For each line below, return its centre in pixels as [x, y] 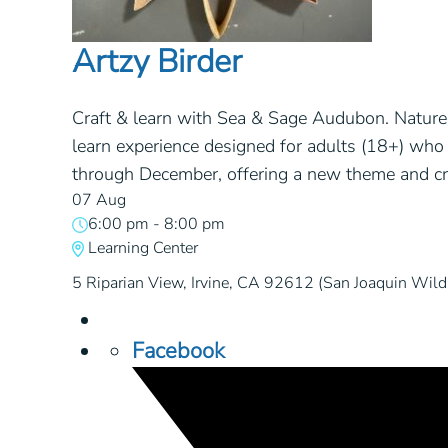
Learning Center [143, 247]
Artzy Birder [157, 62]
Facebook [178, 351]
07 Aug [99, 199]
